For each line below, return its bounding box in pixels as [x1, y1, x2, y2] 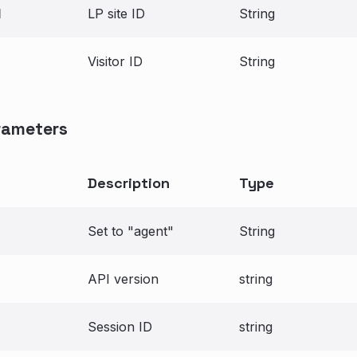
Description [88, 174, 170, 192]
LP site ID [88, 6, 145, 22]
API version [88, 271, 159, 287]
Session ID [88, 319, 152, 335]
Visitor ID [88, 53, 143, 69]
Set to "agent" [88, 223, 174, 239]
